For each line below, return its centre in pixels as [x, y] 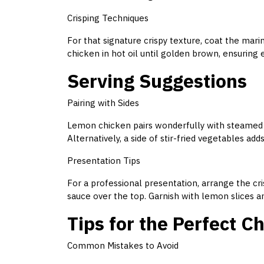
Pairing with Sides [103, 103]
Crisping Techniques [108, 18]
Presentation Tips [104, 161]
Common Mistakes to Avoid [123, 246]
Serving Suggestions [157, 81]
